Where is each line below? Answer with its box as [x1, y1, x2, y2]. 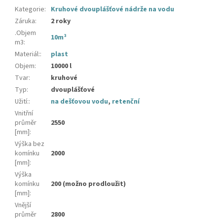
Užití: [15, 97, 29, 107]
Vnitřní [15, 109, 33, 119]
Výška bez [15, 139, 44, 149]
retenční [112, 97, 140, 107]
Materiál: [15, 49, 40, 60]
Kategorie [15, 4, 44, 15]
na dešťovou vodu [51, 97, 108, 107]
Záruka [15, 16, 35, 27]
